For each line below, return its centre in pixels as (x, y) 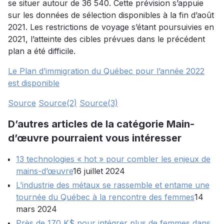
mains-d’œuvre (44, 171)
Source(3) (99, 103)
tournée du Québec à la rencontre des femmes (105, 197)
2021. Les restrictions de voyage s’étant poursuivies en (111, 27)
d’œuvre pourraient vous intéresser (95, 138)
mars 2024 (36, 209)
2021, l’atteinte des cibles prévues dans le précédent (106, 39)
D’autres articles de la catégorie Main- (101, 124)
